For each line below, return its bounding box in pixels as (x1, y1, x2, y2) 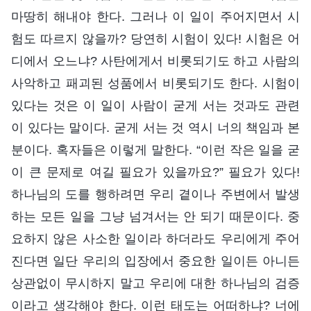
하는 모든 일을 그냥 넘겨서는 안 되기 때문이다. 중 (11, 209, 300, 224)
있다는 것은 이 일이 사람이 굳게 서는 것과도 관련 (11, 98, 300, 112)
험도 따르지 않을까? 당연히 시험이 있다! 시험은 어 (11, 31, 300, 46)
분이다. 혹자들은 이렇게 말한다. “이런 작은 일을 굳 (11, 142, 300, 157)
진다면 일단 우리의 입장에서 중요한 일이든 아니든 (11, 253, 300, 268)
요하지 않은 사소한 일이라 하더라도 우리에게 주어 (11, 231, 300, 246)
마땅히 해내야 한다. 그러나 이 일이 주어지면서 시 (11, 9, 300, 24)
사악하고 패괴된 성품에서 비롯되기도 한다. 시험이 (11, 76, 300, 90)
